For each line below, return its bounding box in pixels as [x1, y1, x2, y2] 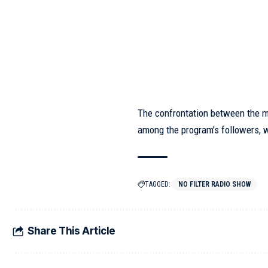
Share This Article [28, 225, 115, 237]
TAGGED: [145, 179, 171, 188]
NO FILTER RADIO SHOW [178, 179, 251, 188]
